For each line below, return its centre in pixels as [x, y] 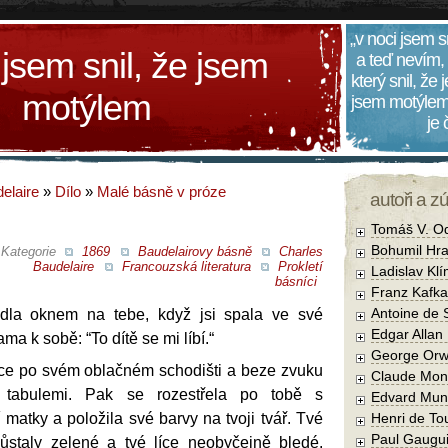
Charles [301, 251]
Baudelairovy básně [194, 251]
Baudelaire [63, 266]
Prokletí [300, 266]
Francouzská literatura [186, 266]
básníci [295, 281]
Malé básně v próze [161, 191]
